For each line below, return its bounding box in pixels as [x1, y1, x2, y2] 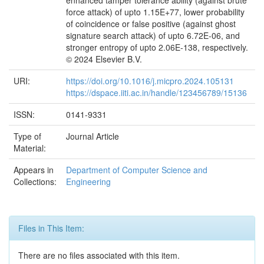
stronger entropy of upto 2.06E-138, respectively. [66, 41, 248, 54]
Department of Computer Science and [66, 164, 207, 176]
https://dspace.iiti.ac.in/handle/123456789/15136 [66, 87, 247, 99]
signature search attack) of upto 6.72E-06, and [66, 29, 240, 42]
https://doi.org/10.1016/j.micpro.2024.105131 [66, 75, 234, 87]
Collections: [14, 176, 57, 188]
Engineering [66, 176, 111, 188]
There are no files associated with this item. [18, 249, 180, 262]
